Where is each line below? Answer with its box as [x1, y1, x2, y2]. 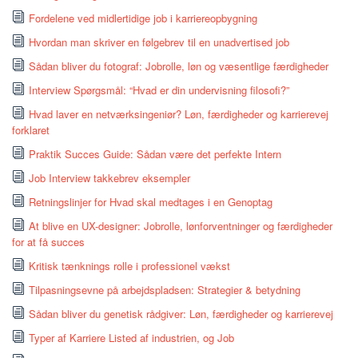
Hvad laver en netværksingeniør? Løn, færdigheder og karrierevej [29, 106, 328, 122]
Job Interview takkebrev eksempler [29, 170, 190, 186]
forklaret [12, 122, 50, 138]
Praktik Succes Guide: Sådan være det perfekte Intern [29, 146, 281, 162]
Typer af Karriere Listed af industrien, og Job [29, 330, 234, 346]
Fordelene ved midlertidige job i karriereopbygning [29, 10, 257, 26]
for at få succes [12, 234, 85, 250]
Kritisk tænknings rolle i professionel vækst [29, 258, 230, 274]
